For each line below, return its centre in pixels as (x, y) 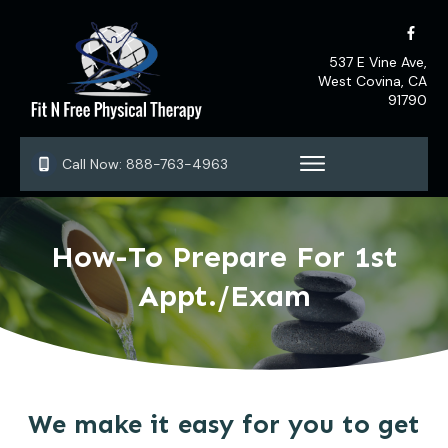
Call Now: (94, 163)
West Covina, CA (372, 81)
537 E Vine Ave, (378, 62)
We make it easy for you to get (224, 424)
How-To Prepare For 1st (224, 257)
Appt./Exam (224, 296)
